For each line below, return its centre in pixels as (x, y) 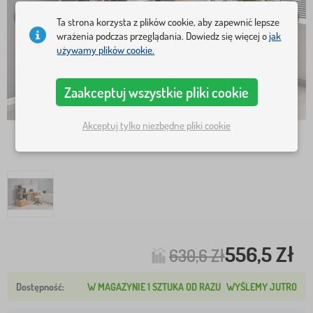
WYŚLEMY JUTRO (262, 286)
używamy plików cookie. (106, 50)
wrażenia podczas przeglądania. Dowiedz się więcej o (163, 36)
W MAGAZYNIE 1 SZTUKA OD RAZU (154, 286)
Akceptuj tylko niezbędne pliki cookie (156, 125)
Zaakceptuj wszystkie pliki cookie (156, 93)
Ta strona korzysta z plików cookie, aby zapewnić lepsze (168, 22)
